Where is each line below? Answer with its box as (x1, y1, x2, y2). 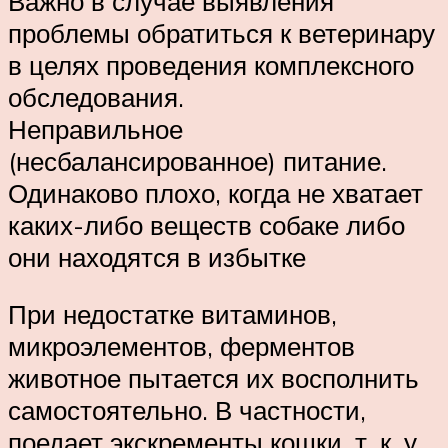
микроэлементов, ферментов (8, 330, 355, 363)
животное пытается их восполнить (8, 362, 419, 395)
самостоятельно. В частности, (8, 394, 366, 427)
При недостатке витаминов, (8, 298, 337, 331)
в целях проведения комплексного (8, 48, 414, 81)
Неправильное (8, 112, 183, 145)
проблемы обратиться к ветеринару (8, 16, 435, 49)
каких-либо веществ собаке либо (8, 208, 405, 241)
